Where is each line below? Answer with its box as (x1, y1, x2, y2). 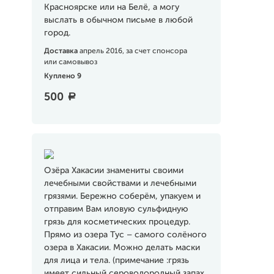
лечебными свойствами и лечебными (43, 179, 196, 188)
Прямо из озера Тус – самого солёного (43, 231, 207, 239)
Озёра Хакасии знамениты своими (43, 166, 183, 175)
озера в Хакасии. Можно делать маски (43, 243, 200, 252)
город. (43, 29, 70, 37)
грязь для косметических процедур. (43, 218, 190, 226)
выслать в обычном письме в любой (43, 16, 193, 24)
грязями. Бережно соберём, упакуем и (43, 192, 201, 201)
